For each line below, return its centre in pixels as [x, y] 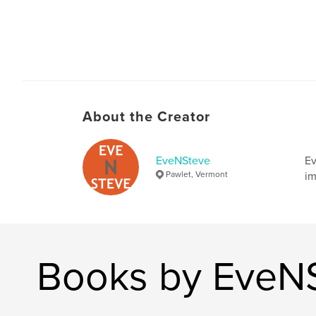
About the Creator [146, 117]
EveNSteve [183, 160]
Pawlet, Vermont [197, 174]
